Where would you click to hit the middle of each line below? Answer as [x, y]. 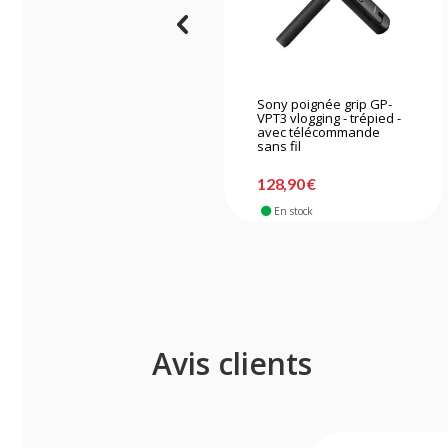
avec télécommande [319, 131]
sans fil [279, 145]
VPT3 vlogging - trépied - [329, 117]
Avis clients [232, 363]
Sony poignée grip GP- [325, 103]
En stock [293, 210]
